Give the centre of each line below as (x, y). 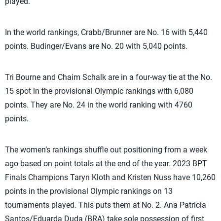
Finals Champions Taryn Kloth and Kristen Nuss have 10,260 (110, 177)
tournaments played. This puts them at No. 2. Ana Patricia (106, 205)
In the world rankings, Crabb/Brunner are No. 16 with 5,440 (106, 32)
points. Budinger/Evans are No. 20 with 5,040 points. (96, 46)
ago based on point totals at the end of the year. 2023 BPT (106, 164)
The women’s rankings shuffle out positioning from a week (106, 150)
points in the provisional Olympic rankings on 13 (89, 191)
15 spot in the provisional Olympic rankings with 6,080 (99, 91)
